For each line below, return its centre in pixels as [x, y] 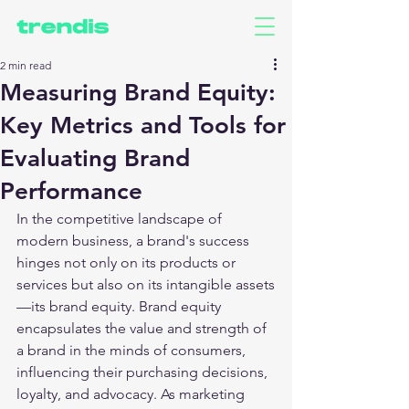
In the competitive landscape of [121, 219]
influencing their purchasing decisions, [144, 372]
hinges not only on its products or [128, 262]
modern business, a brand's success [135, 241]
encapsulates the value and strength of [143, 328]
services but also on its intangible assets [146, 284]
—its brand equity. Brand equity [121, 306]
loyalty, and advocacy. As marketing [132, 394]
